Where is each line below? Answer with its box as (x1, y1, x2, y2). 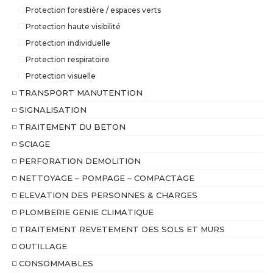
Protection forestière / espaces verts (24, 5, 161, 15)
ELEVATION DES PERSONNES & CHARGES (19, 190, 197, 200)
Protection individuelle (24, 38, 110, 48)
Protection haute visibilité (24, 22, 121, 32)
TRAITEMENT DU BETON (19, 122, 126, 132)
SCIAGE (19, 139, 50, 149)
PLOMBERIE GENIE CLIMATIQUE (19, 207, 154, 218)
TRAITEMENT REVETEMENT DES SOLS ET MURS (19, 224, 225, 235)
